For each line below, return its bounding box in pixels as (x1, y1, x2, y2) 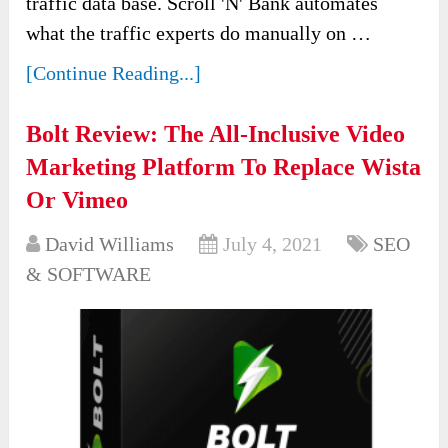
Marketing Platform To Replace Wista (26, 154, 422, 181)
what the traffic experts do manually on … (26, 22, 372, 45)
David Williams (45, 233, 175, 256)
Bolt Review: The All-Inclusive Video (26, 121, 406, 148)
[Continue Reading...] (26, 62, 202, 85)
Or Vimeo (26, 187, 129, 214)
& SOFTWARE (26, 263, 152, 286)
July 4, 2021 (223, 233, 323, 256)
